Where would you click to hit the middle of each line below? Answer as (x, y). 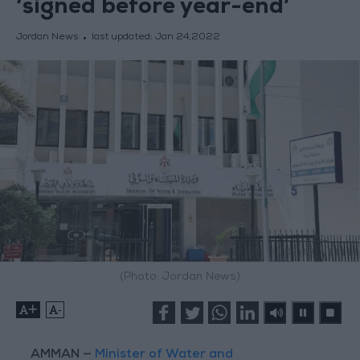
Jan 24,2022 (187, 38)
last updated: (123, 38)
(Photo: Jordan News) (180, 278)
